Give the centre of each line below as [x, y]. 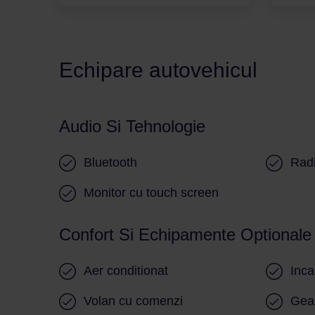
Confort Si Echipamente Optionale [185, 234]
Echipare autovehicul [158, 70]
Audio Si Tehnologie [132, 126]
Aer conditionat [126, 270]
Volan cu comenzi [133, 301]
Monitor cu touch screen [151, 192]
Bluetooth [110, 162]
